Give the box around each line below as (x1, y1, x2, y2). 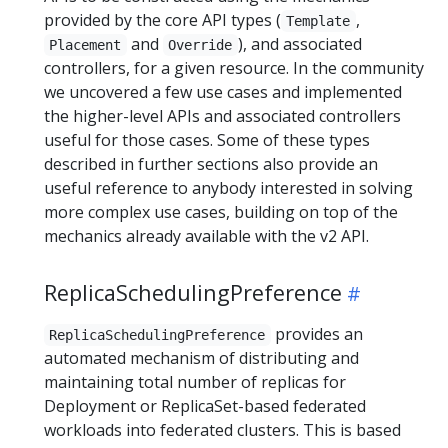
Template (286, 13, 351, 29)
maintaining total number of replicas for (44, 371, 346, 393)
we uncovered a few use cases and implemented (44, 81, 402, 103)
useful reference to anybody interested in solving (44, 177, 413, 199)
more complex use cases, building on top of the (44, 201, 398, 223)
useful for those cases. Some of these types (44, 129, 370, 151)
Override (168, 37, 233, 53)
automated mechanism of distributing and (44, 347, 359, 369)
